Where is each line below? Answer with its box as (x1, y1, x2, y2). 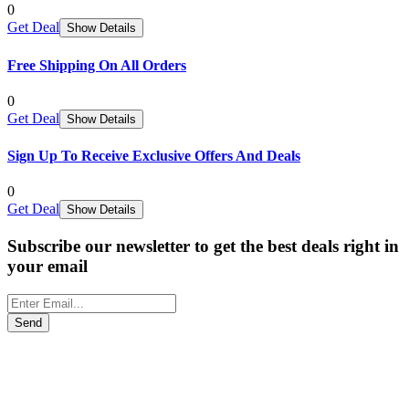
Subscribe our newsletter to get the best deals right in (7, 236, 399, 257)
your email (7, 257, 88, 277)
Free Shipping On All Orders (7, 57, 186, 73)
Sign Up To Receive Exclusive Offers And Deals (7, 148, 300, 164)
